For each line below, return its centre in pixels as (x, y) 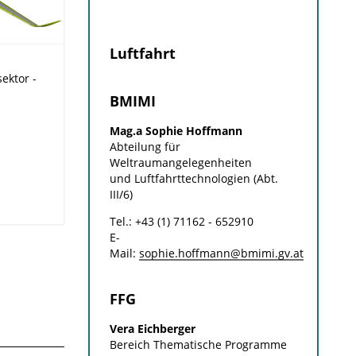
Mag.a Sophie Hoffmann (176, 131)
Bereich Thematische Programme (198, 344)
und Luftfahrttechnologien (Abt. (193, 178)
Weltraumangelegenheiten (180, 163)
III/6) (121, 194)
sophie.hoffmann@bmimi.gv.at (221, 253)
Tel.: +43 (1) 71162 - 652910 (181, 221)
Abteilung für (145, 147)
